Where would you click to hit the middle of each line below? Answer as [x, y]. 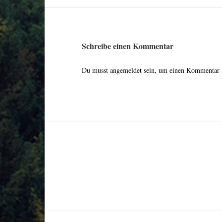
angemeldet [126, 70]
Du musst [96, 70]
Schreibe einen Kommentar [127, 46]
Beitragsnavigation [130, 162]
